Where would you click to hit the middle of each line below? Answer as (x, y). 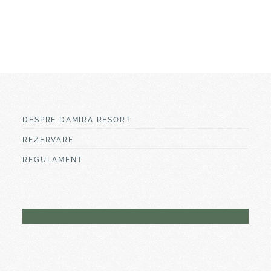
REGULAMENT (53, 160)
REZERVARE (48, 140)
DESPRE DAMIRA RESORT (77, 119)
